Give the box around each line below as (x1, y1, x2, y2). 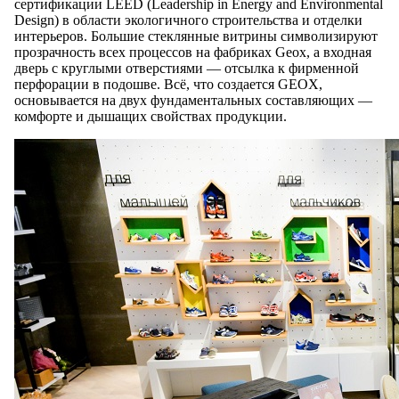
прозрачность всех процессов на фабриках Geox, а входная (14, 45, 371, 61)
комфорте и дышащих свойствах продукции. (14, 109, 287, 125)
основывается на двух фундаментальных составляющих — (14, 93, 372, 109)
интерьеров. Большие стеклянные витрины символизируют (14, 28, 378, 45)
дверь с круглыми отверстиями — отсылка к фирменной (14, 61, 359, 77)
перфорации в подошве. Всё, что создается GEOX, (14, 77, 322, 93)
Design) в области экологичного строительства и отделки (14, 12, 362, 28)
